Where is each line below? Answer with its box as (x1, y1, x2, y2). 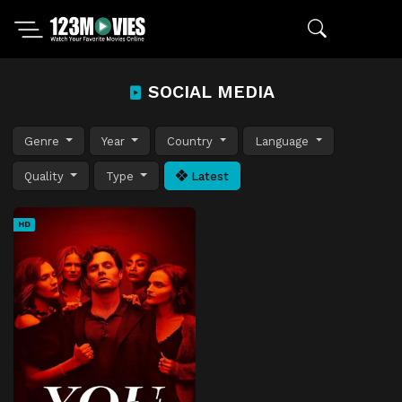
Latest (188, 169, 230, 183)
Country (167, 134, 217, 148)
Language (255, 134, 313, 148)
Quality (24, 169, 67, 183)
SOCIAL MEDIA (142, 82, 275, 102)
